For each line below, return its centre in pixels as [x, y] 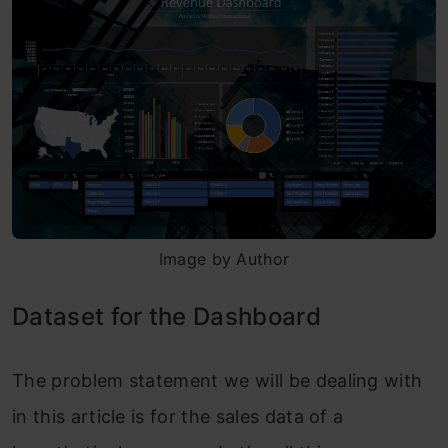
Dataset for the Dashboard [166, 317]
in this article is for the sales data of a [178, 417]
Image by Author [224, 259]
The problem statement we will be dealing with [217, 381]
